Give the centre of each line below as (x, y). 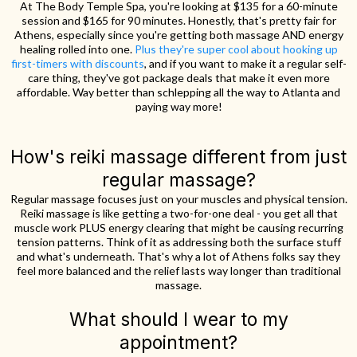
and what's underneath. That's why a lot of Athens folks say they (178, 256)
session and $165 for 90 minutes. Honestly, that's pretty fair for (178, 20)
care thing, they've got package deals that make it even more (178, 77)
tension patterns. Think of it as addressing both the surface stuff (178, 241)
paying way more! (178, 106)
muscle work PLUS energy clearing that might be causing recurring (178, 227)
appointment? (178, 342)
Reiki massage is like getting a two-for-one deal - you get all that (178, 213)
